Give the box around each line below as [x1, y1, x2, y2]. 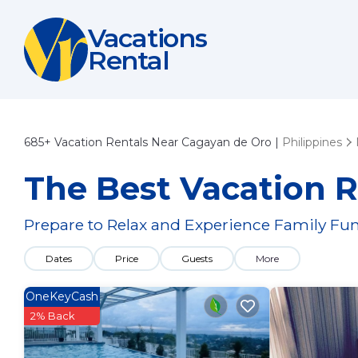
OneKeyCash [26, 289, 98, 304]
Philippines [282, 135, 342, 149]
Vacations [88, 22, 207, 54]
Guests [181, 253, 213, 265]
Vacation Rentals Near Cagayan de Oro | [51, 135, 282, 149]
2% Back [30, 309, 75, 322]
